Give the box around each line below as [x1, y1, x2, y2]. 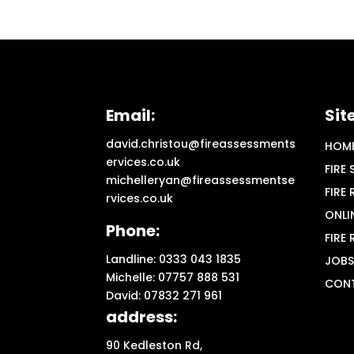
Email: [106, 104, 156, 126]
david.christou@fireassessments [106, 135, 296, 152]
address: [106, 305, 178, 328]
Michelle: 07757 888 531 [106, 269, 240, 285]
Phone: [106, 219, 160, 242]
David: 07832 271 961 [106, 287, 223, 303]
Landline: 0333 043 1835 [106, 250, 242, 267]
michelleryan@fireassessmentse [106, 171, 296, 188]
